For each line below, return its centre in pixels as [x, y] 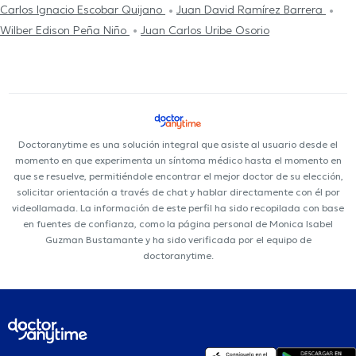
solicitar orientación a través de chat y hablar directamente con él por [178, 192]
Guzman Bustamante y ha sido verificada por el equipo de [178, 240]
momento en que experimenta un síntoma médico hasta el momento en [178, 161]
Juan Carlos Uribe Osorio [205, 30]
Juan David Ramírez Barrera [251, 10]
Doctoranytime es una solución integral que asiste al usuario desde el [178, 145]
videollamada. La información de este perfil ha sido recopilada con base [178, 208]
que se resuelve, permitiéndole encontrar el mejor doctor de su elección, [178, 176]
